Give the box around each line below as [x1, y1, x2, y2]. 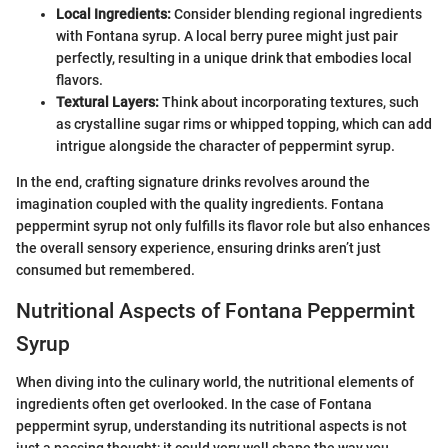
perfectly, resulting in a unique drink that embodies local [56, 49, 412, 66]
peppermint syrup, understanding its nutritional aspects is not [16, 418, 407, 434]
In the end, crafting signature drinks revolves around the [16, 173, 370, 190]
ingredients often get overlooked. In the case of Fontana [16, 396, 372, 412]
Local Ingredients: [56, 5, 171, 22]
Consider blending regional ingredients [171, 5, 422, 22]
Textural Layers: [56, 93, 159, 110]
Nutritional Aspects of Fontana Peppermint [16, 298, 415, 323]
